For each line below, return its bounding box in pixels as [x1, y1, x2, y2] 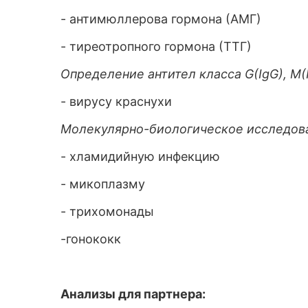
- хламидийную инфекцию [60, 149, 220, 164]
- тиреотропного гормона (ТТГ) [60, 39, 252, 54]
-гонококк [60, 232, 121, 246]
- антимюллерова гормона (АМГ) [60, 12, 261, 26]
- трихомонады [60, 204, 154, 219]
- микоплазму [60, 177, 145, 191]
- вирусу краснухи [60, 94, 172, 109]
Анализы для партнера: [60, 287, 206, 301]
